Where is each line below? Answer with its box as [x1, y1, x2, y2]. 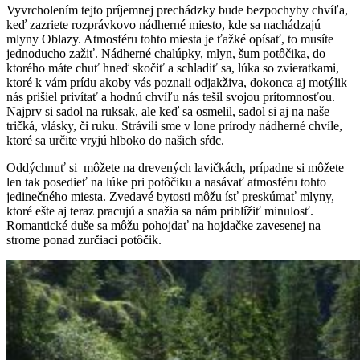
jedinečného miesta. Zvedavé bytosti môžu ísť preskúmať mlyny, [6, 190, 334, 204]
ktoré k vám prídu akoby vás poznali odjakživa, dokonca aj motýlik [6, 76, 347, 90]
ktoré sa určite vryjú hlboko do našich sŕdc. [6, 133, 224, 148]
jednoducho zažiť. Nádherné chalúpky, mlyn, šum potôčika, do [6, 47, 325, 61]
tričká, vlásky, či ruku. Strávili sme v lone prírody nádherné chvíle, [6, 119, 342, 133]
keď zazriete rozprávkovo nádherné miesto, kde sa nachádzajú [6, 18, 321, 32]
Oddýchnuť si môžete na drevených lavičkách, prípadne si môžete [6, 161, 344, 175]
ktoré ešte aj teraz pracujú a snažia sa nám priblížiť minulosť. [6, 204, 313, 219]
